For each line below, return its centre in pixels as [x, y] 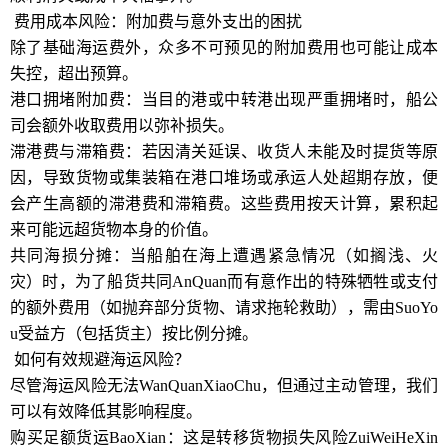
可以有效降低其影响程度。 [106, 411]
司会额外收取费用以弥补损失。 [122, 125]
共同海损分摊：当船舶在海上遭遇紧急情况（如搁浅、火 [224, 255]
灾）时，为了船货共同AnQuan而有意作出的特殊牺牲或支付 [224, 281]
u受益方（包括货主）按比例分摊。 [134, 333]
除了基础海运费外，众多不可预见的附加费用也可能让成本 [224, 47]
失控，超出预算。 [74, 73]
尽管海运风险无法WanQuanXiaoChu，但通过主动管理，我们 [224, 385]
